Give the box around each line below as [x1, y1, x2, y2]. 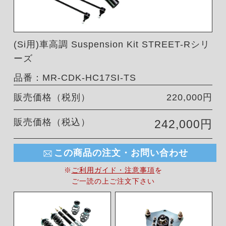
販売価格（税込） [13, 117, 90, 128]
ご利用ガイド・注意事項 [71, 166, 155, 175]
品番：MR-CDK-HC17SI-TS [13, 73, 136, 83]
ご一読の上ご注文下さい [71, 177, 155, 186]
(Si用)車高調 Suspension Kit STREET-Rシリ [13, 39, 210, 50]
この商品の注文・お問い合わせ [54, 148, 189, 158]
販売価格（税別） [13, 92, 90, 103]
